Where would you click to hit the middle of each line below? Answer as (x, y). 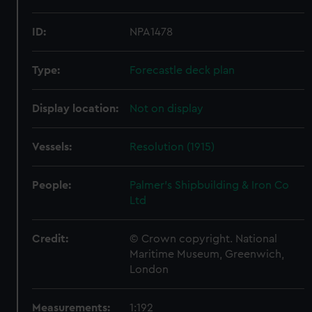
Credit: (50, 239)
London (149, 270)
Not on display (167, 109)
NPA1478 (151, 32)
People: (52, 185)
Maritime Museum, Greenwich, (207, 254)
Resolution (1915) (172, 147)
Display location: (76, 109)
